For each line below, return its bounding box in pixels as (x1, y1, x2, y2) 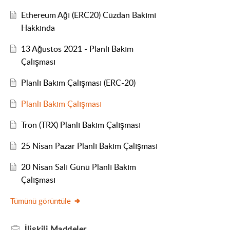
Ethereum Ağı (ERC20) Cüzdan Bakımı (21, 9, 156, 21)
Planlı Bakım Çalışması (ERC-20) (21, 77, 136, 89)
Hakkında (21, 22, 55, 34)
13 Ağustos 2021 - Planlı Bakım (21, 43, 133, 55)
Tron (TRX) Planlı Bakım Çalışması (21, 119, 141, 131)
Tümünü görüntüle (10, 196, 71, 206)
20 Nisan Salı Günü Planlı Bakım (21, 161, 136, 173)
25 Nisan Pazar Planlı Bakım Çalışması (21, 140, 158, 152)
